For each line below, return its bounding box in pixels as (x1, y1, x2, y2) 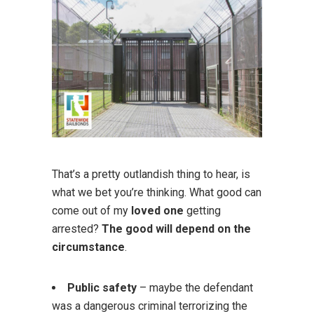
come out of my (52, 203, 131, 217)
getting (184, 203, 221, 217)
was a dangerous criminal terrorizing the (52, 299, 247, 313)
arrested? (52, 221, 102, 235)
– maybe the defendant (137, 280, 253, 294)
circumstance (52, 240, 125, 254)
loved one (131, 203, 184, 217)
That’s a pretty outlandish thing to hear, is (52, 167, 250, 181)
